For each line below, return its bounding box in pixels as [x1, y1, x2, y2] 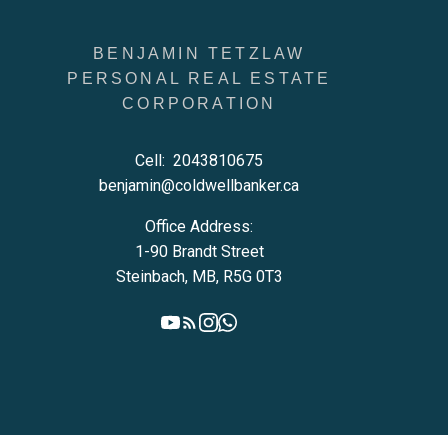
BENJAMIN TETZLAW [93, 45, 306, 63]
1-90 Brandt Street [134, 242, 264, 262]
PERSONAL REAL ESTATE [67, 70, 332, 88]
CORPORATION [122, 95, 277, 113]
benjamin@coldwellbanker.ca [99, 176, 300, 196]
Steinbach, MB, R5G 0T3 [115, 267, 283, 287]
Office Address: [145, 217, 254, 237]
